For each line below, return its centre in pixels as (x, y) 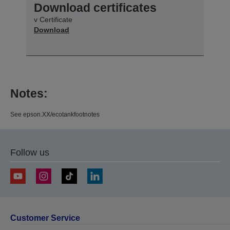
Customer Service (45, 218)
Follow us (30, 152)
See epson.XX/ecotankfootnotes (55, 114)
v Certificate (53, 19)
